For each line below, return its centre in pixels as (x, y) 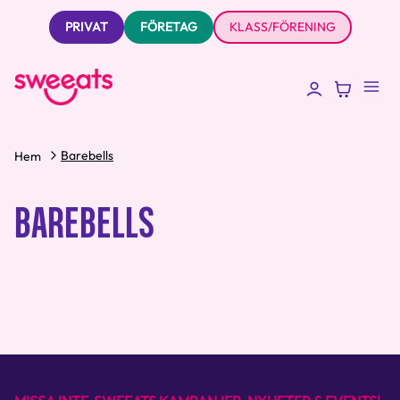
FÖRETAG (168, 27)
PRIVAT (86, 27)
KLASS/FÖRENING (282, 27)
